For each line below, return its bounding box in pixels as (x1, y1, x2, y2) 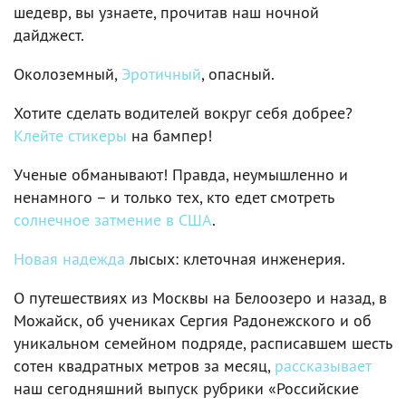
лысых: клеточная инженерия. (125, 247, 345, 269)
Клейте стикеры (14, 124, 127, 146)
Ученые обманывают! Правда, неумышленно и (14, 163, 348, 185)
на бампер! (127, 124, 212, 146)
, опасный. (201, 63, 275, 84)
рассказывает (275, 354, 371, 376)
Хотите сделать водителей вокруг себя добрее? (14, 101, 353, 123)
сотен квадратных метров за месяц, (14, 354, 275, 376)
